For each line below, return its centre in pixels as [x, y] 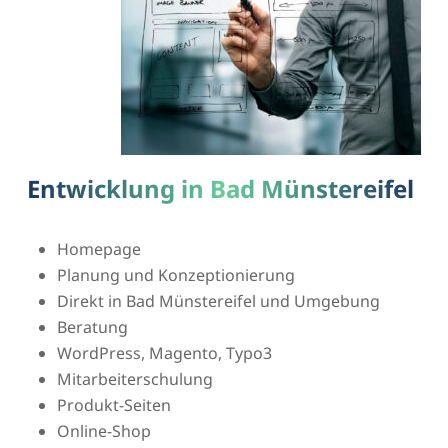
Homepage [98, 248]
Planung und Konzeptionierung [175, 274]
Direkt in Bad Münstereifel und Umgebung [218, 300]
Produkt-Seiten [113, 404]
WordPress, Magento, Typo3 [164, 352]
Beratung [92, 326]
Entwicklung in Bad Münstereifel [220, 189]
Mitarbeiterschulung [134, 378]
